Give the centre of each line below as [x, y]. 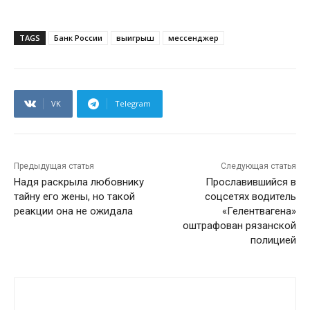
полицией [273, 240]
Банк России [78, 38]
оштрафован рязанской [239, 226]
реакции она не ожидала [73, 211]
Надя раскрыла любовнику [79, 182]
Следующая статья [258, 166]
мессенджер [193, 38]
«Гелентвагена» [259, 211]
